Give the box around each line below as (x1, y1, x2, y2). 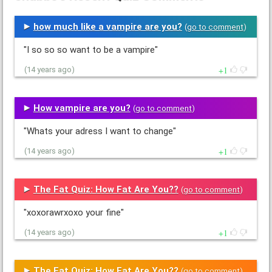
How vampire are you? (33, 102, 131, 114)
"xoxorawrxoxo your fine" (23, 207, 124, 219)
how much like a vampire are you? (33, 21, 182, 32)
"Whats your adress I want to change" (23, 126, 176, 137)
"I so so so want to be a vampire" (23, 44, 158, 56)
